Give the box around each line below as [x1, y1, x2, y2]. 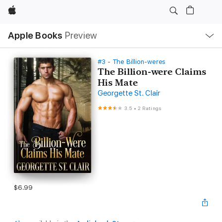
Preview [64, 30, 98, 41]
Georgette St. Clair [97, 89, 160, 98]
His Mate [97, 77, 138, 88]
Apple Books [8, 30, 63, 41]
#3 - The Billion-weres [97, 58, 166, 65]
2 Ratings [138, 105, 162, 111]
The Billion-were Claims [97, 66, 206, 77]
